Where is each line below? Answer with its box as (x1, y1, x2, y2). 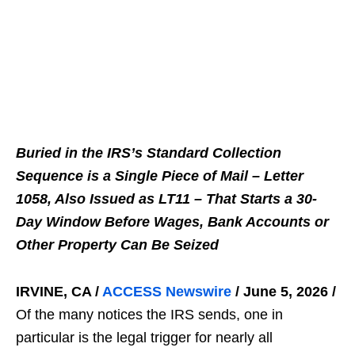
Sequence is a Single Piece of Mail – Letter (16, 167, 303, 184)
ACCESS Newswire (102, 283, 231, 300)
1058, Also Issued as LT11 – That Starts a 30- (16, 190, 317, 207)
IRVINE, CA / (16, 283, 102, 300)
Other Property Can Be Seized (16, 236, 219, 253)
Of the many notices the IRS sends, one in (16, 306, 283, 323)
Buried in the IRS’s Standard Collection (16, 144, 281, 161)
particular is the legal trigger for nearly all (16, 329, 273, 345)
